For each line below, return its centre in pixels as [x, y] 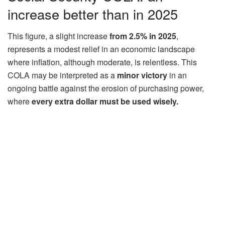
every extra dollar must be [81, 101]
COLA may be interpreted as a [62, 75]
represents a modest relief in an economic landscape [101, 49]
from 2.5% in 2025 [143, 36]
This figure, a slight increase [59, 36]
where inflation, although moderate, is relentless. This [102, 62]
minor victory [142, 75]
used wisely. [155, 101]
